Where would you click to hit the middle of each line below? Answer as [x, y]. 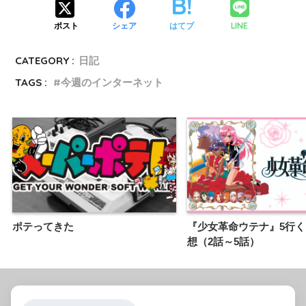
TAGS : [31, 83]
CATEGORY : [45, 61]
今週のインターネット [112, 83]
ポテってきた [43, 226]
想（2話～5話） [223, 241]
